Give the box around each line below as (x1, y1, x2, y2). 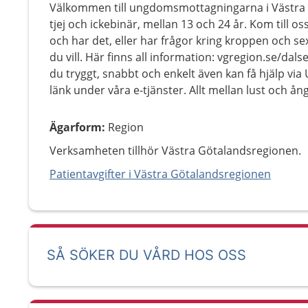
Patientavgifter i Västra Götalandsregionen (49, 166, 271, 181)
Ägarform (49, 120, 102, 135)
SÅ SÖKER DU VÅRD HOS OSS (47, 247, 246, 263)
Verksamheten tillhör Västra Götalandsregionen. (49, 143, 301, 158)
